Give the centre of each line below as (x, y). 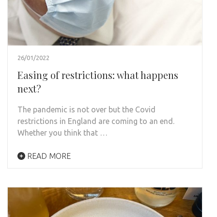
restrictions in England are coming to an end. (97, 121)
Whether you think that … (62, 133)
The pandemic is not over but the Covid (86, 110)
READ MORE (48, 156)
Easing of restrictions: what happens (98, 75)
